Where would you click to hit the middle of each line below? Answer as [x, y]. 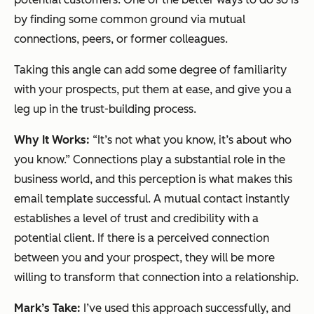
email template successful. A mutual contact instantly [152, 199]
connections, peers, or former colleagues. [121, 39]
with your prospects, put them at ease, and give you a [153, 90]
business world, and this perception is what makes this [153, 179]
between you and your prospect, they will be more [144, 258]
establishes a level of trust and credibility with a [136, 219]
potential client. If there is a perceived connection [142, 238]
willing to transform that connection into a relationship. [156, 278]
